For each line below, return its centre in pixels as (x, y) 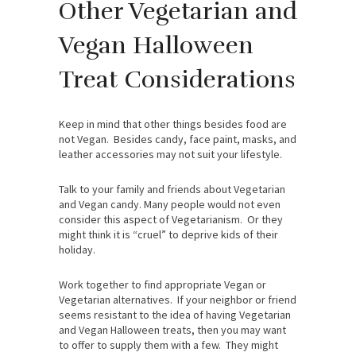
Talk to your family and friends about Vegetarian (172, 190)
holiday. (77, 250)
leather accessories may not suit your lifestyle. (170, 155)
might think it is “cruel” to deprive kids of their (168, 235)
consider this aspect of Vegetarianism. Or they (171, 220)
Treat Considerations (177, 80)
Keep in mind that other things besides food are (173, 124)
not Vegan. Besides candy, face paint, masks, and (178, 139)
